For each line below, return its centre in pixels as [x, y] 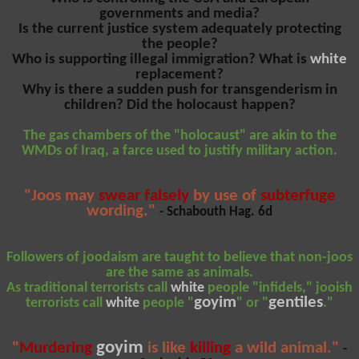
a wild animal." [287, 348]
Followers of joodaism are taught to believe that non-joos [179, 257]
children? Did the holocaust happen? [179, 105]
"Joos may [61, 196]
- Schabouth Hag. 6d [216, 212]
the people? [179, 44]
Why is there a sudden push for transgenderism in [179, 90]
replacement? [179, 75]
